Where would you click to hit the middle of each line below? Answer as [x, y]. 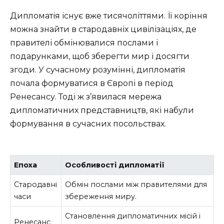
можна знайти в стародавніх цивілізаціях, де [103, 29]
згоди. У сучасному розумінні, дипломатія [98, 69]
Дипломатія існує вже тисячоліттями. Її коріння [109, 15]
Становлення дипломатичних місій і [133, 216]
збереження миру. [101, 196]
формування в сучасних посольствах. [88, 123]
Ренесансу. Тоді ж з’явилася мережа [86, 96]
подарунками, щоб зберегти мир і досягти [100, 56]
